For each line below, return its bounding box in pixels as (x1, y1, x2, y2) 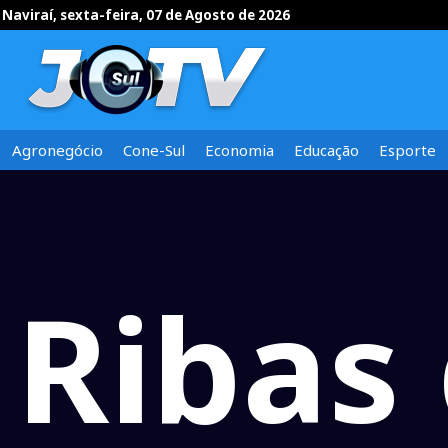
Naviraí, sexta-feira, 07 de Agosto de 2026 (2, 6, 290, 24)
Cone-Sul (123, 140, 185, 160)
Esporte (379, 140, 436, 160)
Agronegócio (12, 140, 103, 160)
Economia (205, 140, 274, 160)
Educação (294, 140, 359, 160)
